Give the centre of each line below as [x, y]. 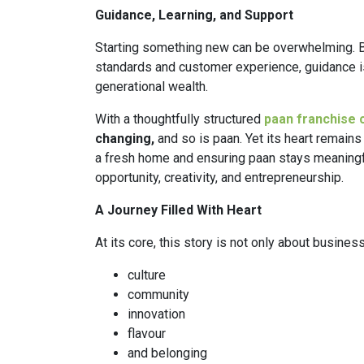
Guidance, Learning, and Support [194, 15]
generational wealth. [152, 86]
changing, [125, 138]
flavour [147, 333]
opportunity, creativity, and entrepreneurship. [219, 177]
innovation [156, 314]
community [158, 294]
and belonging [167, 353]
